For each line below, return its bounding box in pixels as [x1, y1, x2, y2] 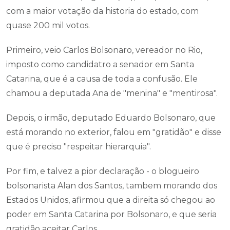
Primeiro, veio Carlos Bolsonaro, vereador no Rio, [6, 45, 202, 55]
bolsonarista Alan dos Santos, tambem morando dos [6, 181, 217, 190]
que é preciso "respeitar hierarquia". [6, 142, 151, 151]
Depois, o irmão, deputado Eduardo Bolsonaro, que [6, 113, 216, 123]
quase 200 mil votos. [6, 21, 90, 30]
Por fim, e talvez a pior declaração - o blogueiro [6, 166, 199, 176]
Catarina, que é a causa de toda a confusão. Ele [6, 74, 198, 84]
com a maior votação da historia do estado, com [6, 6, 199, 16]
